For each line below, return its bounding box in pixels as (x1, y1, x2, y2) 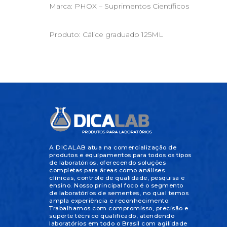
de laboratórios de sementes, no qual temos (49, 190, 188, 197)
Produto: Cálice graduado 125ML (49, 30, 163, 39)
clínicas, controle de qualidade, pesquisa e (49, 174, 185, 181)
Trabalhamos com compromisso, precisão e (49, 205, 188, 212)
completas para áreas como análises (49, 167, 165, 174)
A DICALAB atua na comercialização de (49, 144, 176, 151)
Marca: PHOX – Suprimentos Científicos (49, 2, 189, 11)
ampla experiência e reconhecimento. (49, 197, 170, 204)
